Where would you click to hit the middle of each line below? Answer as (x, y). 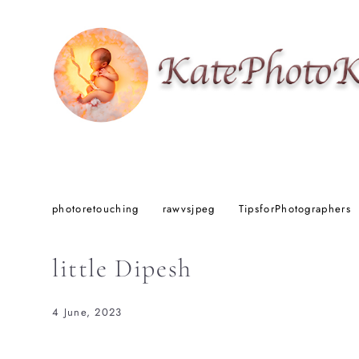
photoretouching (98, 209)
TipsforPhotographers (297, 209)
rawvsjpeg (191, 209)
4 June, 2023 (87, 313)
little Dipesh (122, 269)
